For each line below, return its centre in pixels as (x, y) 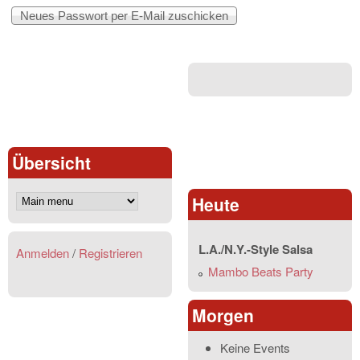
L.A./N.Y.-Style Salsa (256, 249)
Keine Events (255, 347)
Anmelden (43, 253)
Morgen (223, 315)
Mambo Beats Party (261, 271)
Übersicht (51, 162)
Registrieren (110, 253)
